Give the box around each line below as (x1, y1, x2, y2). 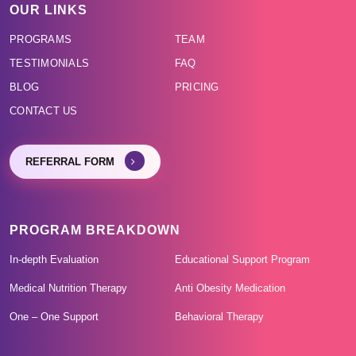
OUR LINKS (10, 2, 87, 17)
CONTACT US (10, 104, 78, 117)
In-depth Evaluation (10, 253, 99, 265)
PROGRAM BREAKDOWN (10, 222, 180, 237)
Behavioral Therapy (174, 310, 264, 323)
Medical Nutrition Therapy (10, 281, 127, 294)
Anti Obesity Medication (174, 281, 285, 294)
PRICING (174, 80, 219, 93)
